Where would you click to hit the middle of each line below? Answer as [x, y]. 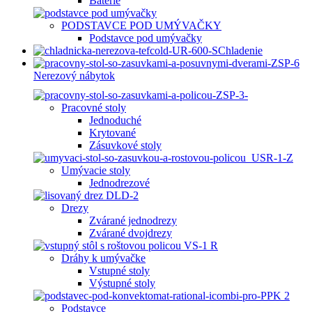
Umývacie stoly [96, 170]
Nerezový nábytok [74, 76]
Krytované [112, 133]
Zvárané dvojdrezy [131, 233]
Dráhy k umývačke [103, 258]
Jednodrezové [119, 183]
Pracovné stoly [94, 108]
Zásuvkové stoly [125, 145]
